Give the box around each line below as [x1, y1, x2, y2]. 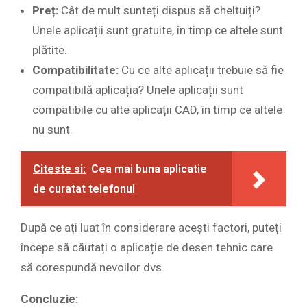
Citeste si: [33, 162, 86, 176]
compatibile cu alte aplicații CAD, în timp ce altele [32, 103, 282, 117]
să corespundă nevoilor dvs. [21, 260, 164, 275]
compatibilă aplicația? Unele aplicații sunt [32, 83, 243, 97]
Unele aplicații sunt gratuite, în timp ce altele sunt [32, 23, 283, 38]
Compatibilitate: [32, 63, 119, 77]
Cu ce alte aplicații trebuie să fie [119, 63, 284, 77]
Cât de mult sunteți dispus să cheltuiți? [58, 3, 260, 18]
